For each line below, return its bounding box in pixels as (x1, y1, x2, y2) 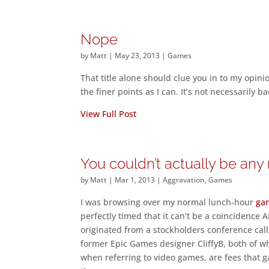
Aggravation (163, 175, 205, 185)
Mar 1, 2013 (115, 175, 156, 185)
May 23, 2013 (115, 50, 160, 61)
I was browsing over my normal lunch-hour (80, 196, 256, 208)
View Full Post (80, 108, 137, 119)
